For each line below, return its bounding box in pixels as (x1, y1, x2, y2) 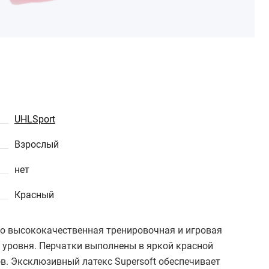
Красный (14, 189, 54, 201)
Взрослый (14, 139, 59, 150)
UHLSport (14, 113, 55, 125)
